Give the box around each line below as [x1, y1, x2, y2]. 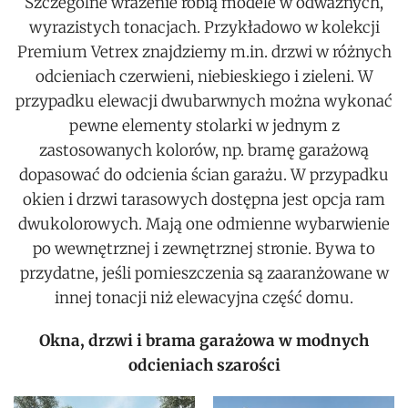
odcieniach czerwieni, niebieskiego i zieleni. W [35, 66, 373, 87]
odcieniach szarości [127, 355, 280, 376]
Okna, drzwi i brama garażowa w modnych [39, 331, 369, 352]
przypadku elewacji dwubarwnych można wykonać [15, 91, 393, 112]
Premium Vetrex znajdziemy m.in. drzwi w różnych [16, 42, 392, 63]
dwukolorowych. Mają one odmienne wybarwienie [18, 214, 390, 235]
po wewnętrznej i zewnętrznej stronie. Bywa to [33, 239, 375, 260]
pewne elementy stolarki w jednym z [68, 116, 340, 137]
